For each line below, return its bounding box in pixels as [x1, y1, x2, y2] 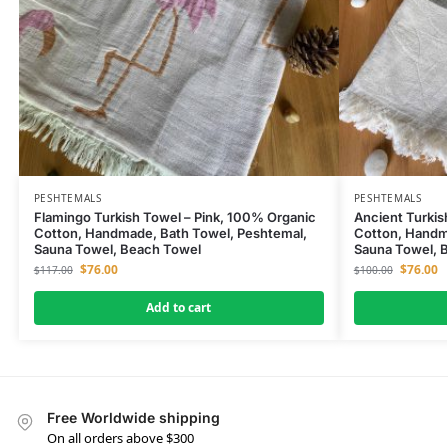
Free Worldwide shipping [47, 408, 220, 426]
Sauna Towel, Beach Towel [33, 240, 201, 257]
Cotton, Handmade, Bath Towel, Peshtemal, [33, 224, 307, 241]
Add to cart [146, 298, 212, 316]
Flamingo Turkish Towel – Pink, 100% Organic [33, 208, 316, 225]
